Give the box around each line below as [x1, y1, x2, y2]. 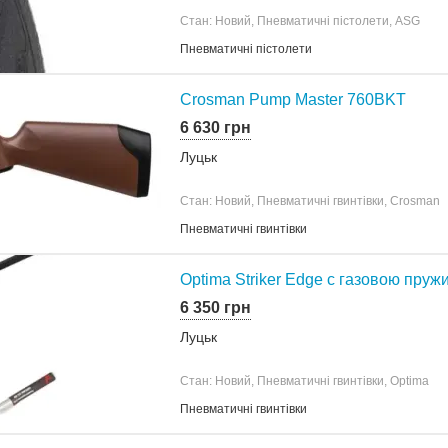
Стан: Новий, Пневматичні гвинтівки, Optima [180, 373, 429, 388]
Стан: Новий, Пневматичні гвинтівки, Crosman [180, 193, 440, 208]
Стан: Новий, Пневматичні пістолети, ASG [180, 13, 420, 28]
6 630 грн [180, 118, 251, 136]
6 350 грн [180, 298, 251, 316]
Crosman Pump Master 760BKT [180, 90, 406, 108]
